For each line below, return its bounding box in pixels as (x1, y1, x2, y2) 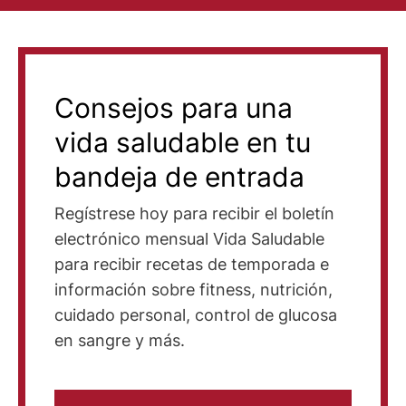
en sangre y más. (54, 331, 185, 350)
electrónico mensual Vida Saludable (54, 229, 324, 248)
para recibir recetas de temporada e (54, 255, 329, 274)
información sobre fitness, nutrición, (54, 280, 333, 299)
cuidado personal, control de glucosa (54, 305, 337, 324)
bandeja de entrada (54, 160, 304, 193)
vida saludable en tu (54, 126, 311, 159)
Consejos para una (54, 92, 293, 124)
